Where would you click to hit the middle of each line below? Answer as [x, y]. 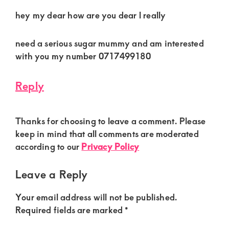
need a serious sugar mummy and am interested [110, 43]
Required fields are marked [70, 210]
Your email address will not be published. [97, 197]
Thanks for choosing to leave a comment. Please [111, 121]
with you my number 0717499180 [83, 56]
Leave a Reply [52, 174]
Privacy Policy [110, 146]
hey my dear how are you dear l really [91, 15]
